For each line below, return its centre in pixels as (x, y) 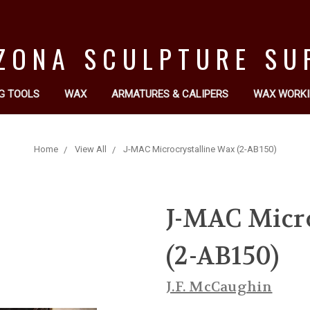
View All (90, 149)
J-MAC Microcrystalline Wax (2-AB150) (200, 149)
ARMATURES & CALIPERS (170, 94)
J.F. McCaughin (219, 287)
